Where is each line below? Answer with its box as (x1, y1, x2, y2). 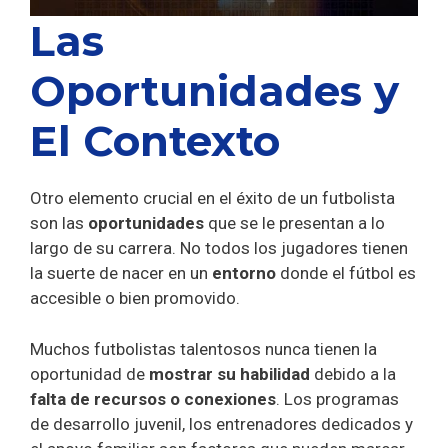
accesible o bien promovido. (30, 288, 244, 309)
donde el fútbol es (280, 263, 416, 284)
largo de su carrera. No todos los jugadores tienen (30, 238, 408, 259)
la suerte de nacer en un (30, 263, 212, 284)
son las (30, 213, 84, 234)
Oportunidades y (30, 65, 399, 118)
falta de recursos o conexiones (30, 388, 276, 409)
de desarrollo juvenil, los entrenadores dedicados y (30, 413, 413, 434)
